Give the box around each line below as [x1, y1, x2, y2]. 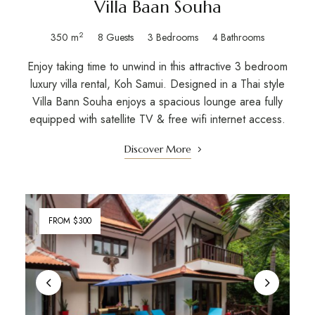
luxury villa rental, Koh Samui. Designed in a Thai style [30, 76, 285, 93]
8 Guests [98, 30, 134, 45]
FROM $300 [48, 214, 91, 228]
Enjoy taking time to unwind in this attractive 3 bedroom [27, 58, 288, 75]
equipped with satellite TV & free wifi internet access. [30, 111, 285, 128]
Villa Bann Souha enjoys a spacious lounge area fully [32, 94, 283, 110]
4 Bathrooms [212, 30, 264, 45]
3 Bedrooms [148, 30, 198, 45]
